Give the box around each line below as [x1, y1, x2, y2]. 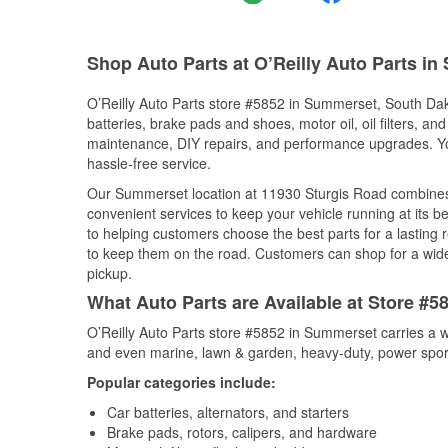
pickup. [87, 263, 132, 283]
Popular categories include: [87, 372, 276, 392]
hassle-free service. [87, 153, 211, 173]
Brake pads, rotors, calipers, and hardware [107, 422, 377, 442]
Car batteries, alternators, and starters [107, 402, 349, 422]
